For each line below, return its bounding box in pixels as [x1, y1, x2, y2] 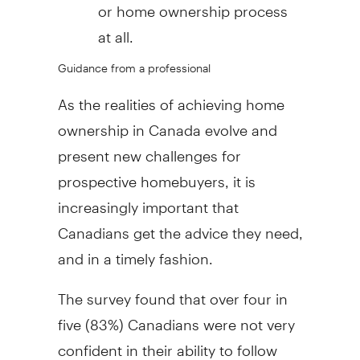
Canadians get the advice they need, [57, 210, 303, 242]
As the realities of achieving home [57, 81, 284, 113]
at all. [97, 14, 133, 46]
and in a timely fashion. [57, 235, 213, 268]
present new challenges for [57, 133, 241, 165]
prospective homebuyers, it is [57, 158, 256, 190]
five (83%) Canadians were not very [57, 301, 295, 333]
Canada [148, 107, 201, 139]
